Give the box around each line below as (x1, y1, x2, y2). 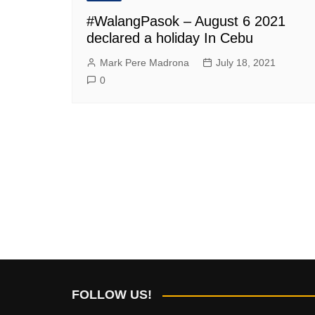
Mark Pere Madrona (100, 56, 189, 68)
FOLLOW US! (72, 288, 152, 302)
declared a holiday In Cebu (86, 30, 253, 46)
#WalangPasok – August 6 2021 (86, 13, 285, 29)
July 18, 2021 (216, 56, 276, 68)
